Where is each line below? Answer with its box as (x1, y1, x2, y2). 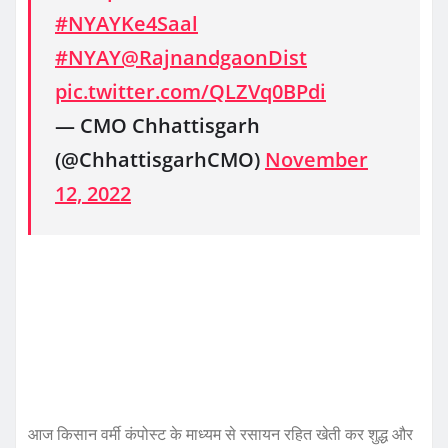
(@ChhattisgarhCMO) (55, 146, 265, 174)
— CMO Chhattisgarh (55, 112, 260, 140)
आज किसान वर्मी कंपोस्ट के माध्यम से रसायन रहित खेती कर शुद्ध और (28, 423, 413, 446)
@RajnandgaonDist (121, 44, 307, 72)
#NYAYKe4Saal (55, 10, 198, 38)
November (265, 146, 368, 174)
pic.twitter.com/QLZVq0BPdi (55, 78, 326, 106)
